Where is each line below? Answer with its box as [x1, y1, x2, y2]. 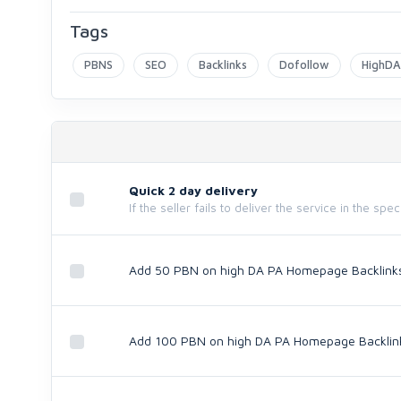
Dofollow [279, 56, 329, 72]
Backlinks [199, 56, 247, 72]
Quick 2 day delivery [129, 182, 258, 198]
